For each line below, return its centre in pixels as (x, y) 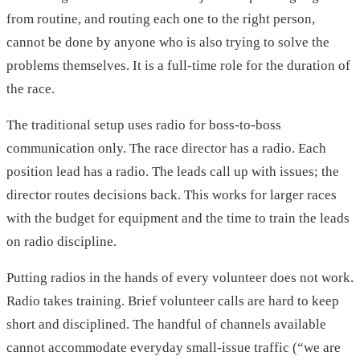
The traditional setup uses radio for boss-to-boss (144, 125)
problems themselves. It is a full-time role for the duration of (178, 66)
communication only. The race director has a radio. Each (166, 149)
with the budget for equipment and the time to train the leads (178, 219)
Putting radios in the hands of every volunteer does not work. (180, 278)
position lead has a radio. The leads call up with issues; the (173, 172)
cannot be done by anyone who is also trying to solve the (168, 43)
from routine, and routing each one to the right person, (161, 19)
